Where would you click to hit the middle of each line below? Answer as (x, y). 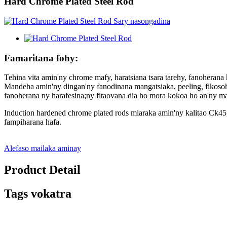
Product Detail (42, 170)
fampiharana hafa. (33, 122)
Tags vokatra (38, 194)
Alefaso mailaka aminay (43, 148)
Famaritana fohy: (41, 58)
